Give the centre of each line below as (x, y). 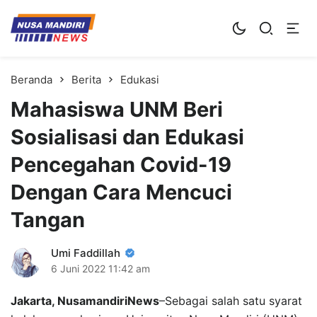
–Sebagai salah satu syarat (231, 300)
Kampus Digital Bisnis (111, 19)
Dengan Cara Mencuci (121, 192)
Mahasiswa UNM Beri (117, 109)
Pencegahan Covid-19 (121, 164)
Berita (86, 79)
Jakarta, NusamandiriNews (85, 300)
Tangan (48, 219)
